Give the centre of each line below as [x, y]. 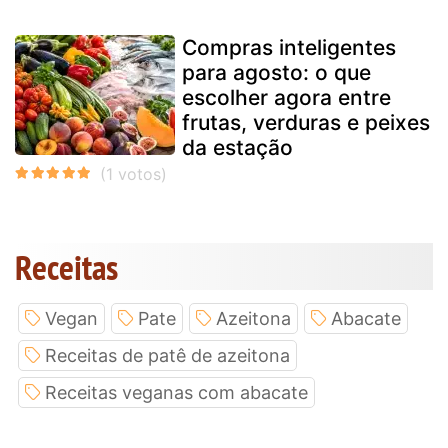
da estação [237, 147]
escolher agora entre [286, 97]
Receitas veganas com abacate [176, 392]
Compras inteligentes [289, 47]
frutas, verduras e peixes [306, 122]
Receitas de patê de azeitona [167, 355]
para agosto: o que [276, 72]
